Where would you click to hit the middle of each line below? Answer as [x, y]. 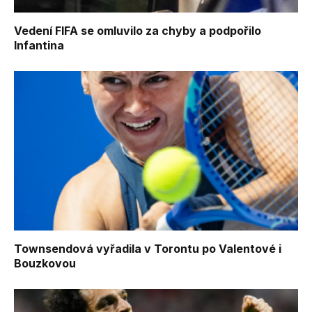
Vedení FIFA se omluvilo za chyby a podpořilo [138, 30]
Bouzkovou [45, 264]
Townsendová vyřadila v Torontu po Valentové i [148, 249]
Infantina [39, 45]
